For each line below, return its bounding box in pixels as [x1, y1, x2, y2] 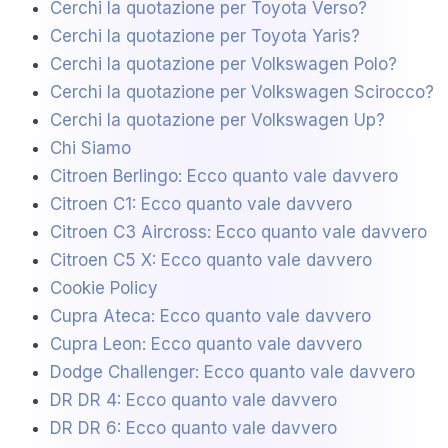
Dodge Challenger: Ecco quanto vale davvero [50, 362, 415, 383]
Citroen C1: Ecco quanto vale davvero [50, 194, 352, 215]
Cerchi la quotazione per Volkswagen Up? [50, 110, 385, 131]
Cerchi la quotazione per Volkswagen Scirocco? [50, 82, 434, 103]
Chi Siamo [50, 138, 131, 159]
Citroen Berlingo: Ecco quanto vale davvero [50, 166, 398, 187]
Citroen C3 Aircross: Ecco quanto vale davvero [50, 222, 427, 243]
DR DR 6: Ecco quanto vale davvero [50, 418, 337, 439]
